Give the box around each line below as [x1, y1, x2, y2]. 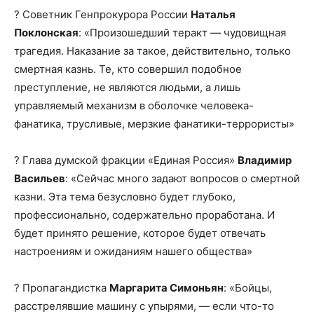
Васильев [14, 172, 65, 186]
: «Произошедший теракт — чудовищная [78, 26, 286, 40]
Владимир [238, 153, 292, 168]
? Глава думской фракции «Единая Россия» [14, 153, 238, 168]
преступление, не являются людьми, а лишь [14, 81, 240, 95]
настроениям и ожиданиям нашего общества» [14, 245, 255, 259]
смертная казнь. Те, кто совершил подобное [14, 62, 242, 76]
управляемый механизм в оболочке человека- [14, 99, 254, 113]
